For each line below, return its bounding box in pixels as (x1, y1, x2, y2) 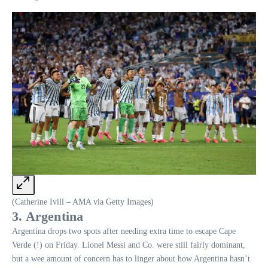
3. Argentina (12, 208, 84, 224)
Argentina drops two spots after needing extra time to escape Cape (12, 226, 236, 236)
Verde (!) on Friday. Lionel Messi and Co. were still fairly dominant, (12, 240, 245, 249)
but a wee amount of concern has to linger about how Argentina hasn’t (12, 254, 250, 263)
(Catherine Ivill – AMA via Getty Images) (12, 197, 154, 206)
